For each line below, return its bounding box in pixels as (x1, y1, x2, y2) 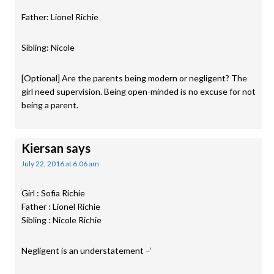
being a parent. (21, 100, 78, 110)
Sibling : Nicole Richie (21, 215, 102, 225)
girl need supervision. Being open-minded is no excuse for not (21, 86, 256, 97)
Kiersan (21, 141, 64, 155)
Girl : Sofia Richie (21, 188, 85, 198)
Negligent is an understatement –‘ (21, 245, 152, 256)
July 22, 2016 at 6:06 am (21, 159, 99, 168)
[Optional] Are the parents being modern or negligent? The (21, 73, 247, 83)
